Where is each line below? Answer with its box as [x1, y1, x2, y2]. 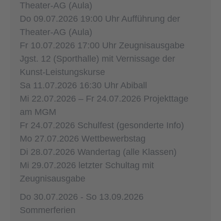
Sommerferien [20, 205, 75, 215]
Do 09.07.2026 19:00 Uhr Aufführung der [20, 13, 180, 24]
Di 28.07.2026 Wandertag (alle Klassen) [20, 147, 177, 157]
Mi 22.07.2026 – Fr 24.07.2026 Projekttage [20, 93, 188, 104]
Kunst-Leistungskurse [20, 67, 105, 77]
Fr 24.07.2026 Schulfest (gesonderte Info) [20, 120, 184, 130]
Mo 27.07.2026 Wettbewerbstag [20, 133, 146, 144]
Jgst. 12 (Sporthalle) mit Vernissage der [20, 53, 175, 64]
